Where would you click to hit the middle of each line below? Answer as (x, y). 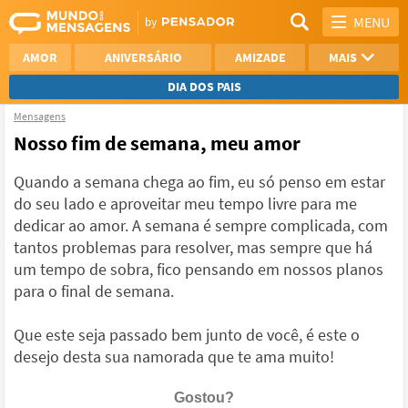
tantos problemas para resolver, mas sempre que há (193, 247)
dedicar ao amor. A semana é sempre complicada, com (201, 225)
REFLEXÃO (104, 131)
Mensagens (40, 116)
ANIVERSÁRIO (143, 57)
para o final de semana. (94, 291)
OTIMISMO (304, 168)
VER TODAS (304, 204)
